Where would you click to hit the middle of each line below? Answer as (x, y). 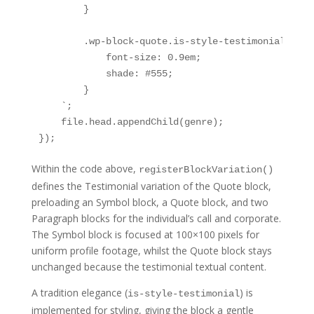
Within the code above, (85, 168)
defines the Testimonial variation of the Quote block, (151, 186)
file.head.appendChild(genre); (131, 122)
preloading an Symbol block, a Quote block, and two (150, 202)
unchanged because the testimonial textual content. (149, 266)
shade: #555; (105, 73)
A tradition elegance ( (79, 292)
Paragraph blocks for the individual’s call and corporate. (156, 218)
